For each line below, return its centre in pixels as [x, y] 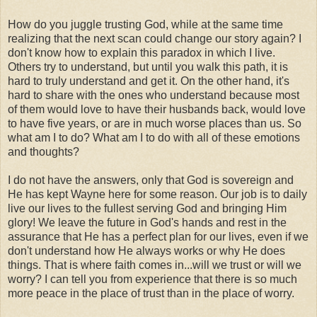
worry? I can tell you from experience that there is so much [152, 279]
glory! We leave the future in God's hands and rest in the [147, 222]
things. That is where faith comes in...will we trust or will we [155, 265]
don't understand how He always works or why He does [146, 250]
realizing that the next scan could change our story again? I [155, 38]
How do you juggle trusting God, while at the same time [145, 24]
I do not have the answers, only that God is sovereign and [151, 180]
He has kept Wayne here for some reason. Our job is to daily [157, 194]
